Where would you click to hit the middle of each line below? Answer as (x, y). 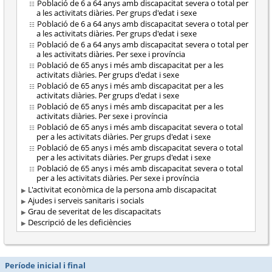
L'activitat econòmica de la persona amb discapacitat (122, 190)
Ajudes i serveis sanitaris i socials (86, 201)
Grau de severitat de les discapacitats (94, 212)
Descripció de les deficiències (80, 223)
